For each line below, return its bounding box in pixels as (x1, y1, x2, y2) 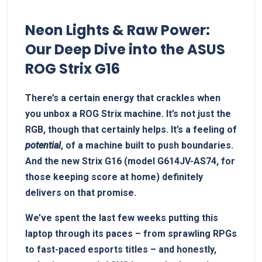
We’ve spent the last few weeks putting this (25, 212, 218, 223)
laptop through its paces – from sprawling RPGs (25, 227, 237, 239)
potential (25, 139, 61, 151)
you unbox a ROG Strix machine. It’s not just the (25, 108, 231, 119)
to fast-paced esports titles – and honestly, (25, 243, 216, 255)
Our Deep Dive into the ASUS (25, 39, 225, 59)
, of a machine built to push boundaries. (61, 139, 233, 151)
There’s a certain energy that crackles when (25, 92, 220, 104)
